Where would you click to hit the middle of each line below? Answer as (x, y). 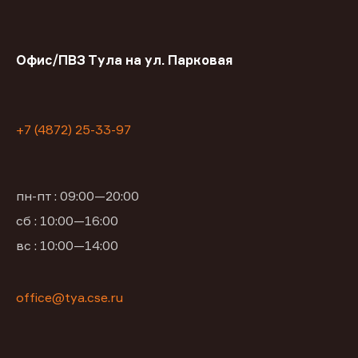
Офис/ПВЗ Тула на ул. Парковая (124, 60)
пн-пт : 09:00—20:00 (78, 196)
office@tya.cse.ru (70, 298)
